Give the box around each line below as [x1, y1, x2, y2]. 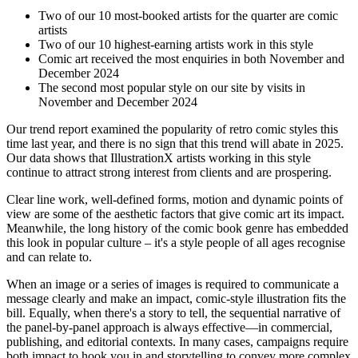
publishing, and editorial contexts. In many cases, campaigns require [6, 335, 348, 349]
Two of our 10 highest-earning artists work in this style [38, 38, 313, 52]
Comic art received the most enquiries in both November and [38, 52, 344, 66]
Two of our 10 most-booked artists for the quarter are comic [38, 9, 338, 23]
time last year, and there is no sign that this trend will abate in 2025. [6, 137, 344, 151]
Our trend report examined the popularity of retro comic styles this [6, 122, 338, 137]
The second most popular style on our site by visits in [38, 81, 305, 95]
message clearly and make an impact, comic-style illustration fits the [6, 292, 346, 306]
